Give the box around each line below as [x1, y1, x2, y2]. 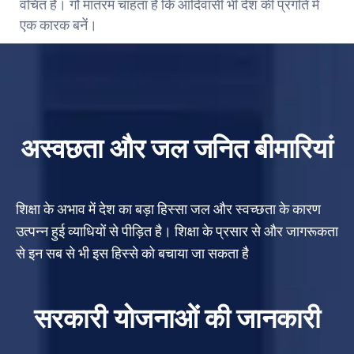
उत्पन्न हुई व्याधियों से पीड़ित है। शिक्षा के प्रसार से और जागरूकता [16, 222, 338, 239]
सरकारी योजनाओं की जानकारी [33, 301, 321, 335]
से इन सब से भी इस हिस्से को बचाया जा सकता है [16, 244, 249, 262]
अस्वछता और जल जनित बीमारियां [21, 131, 333, 165]
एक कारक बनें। [20, 16, 97, 34]
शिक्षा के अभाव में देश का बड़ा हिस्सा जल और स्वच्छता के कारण [16, 200, 321, 217]
